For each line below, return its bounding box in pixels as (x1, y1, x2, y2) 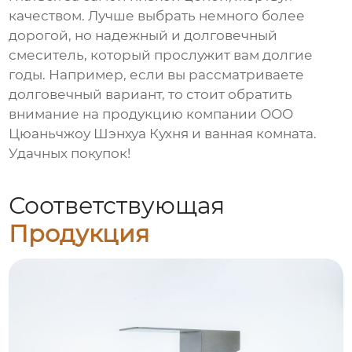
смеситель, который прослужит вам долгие (9, 47, 313, 64)
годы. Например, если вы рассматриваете (9, 67, 305, 83)
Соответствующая (9, 190, 225, 220)
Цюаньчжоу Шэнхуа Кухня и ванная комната (9, 126, 314, 142)
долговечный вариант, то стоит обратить (9, 86, 293, 103)
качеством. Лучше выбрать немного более (9, 8, 306, 24)
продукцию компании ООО (102, 106, 294, 123)
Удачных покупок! (9, 145, 131, 162)
